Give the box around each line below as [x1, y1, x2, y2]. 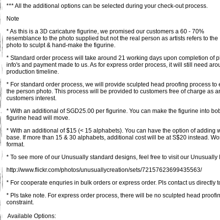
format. [6, 141, 25, 148]
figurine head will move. [6, 114, 70, 121]
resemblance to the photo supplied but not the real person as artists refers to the [6, 35, 218, 42]
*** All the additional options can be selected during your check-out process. [6, 2, 208, 9]
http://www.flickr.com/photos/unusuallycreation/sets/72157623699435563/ [6, 166, 202, 173]
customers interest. [6, 95, 56, 102]
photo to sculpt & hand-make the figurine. [6, 42, 115, 49]
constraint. [6, 199, 34, 206]
